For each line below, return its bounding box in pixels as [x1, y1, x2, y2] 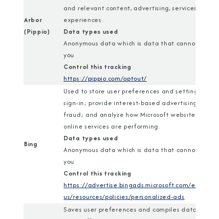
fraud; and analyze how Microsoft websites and [64, 110, 213, 119]
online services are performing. [64, 122, 160, 131]
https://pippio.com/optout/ [64, 74, 147, 83]
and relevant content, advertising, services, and [64, 3, 213, 13]
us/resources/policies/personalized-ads [64, 192, 185, 201]
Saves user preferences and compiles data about [64, 205, 218, 214]
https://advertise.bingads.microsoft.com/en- [64, 180, 202, 190]
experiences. [64, 15, 103, 24]
